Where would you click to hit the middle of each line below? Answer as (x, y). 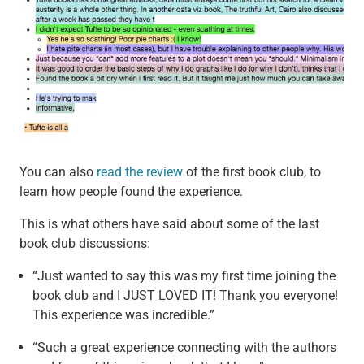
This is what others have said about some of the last (169, 223)
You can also (58, 171)
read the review (139, 171)
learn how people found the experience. (131, 191)
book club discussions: (84, 243)
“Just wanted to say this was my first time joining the (184, 275)
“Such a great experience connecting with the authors (184, 347)
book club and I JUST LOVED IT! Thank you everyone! (185, 295)
